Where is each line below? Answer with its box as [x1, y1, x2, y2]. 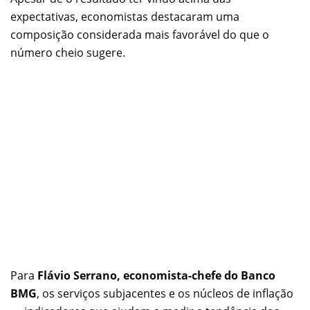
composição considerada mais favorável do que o [10, 27, 269, 43]
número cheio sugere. [10, 45, 125, 61]
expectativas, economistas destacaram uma [10, 9, 239, 25]
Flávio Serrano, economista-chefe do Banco [37, 268, 275, 284]
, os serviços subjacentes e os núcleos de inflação [37, 286, 293, 302]
